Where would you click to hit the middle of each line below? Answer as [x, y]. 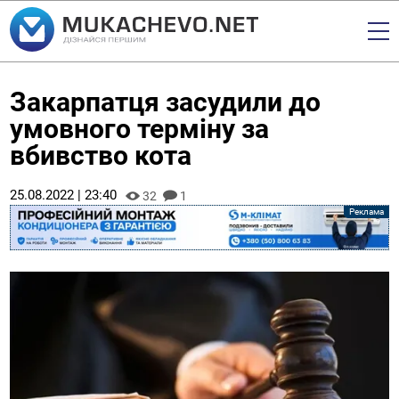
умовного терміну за [140, 129]
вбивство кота [101, 155]
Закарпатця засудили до [166, 102]
